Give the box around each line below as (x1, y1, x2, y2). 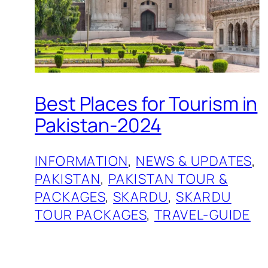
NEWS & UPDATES (136, 151, 252, 170)
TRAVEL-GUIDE (154, 205, 251, 224)
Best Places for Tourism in (35, 90, 258, 117)
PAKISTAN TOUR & (108, 169, 229, 188)
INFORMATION (35, 151, 129, 170)
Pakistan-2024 (35, 112, 162, 139)
